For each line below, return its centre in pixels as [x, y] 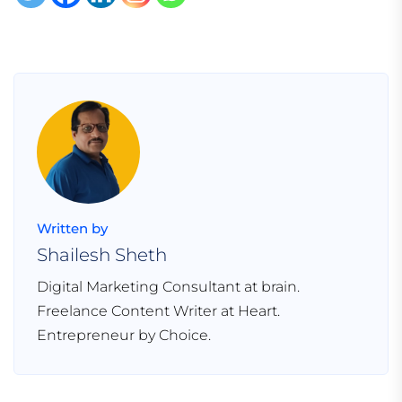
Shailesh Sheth [102, 255]
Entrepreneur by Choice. [124, 336]
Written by [72, 229]
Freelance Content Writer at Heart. [158, 311]
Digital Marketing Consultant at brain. [168, 287]
